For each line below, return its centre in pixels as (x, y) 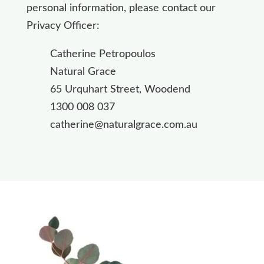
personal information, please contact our (121, 8)
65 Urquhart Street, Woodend (120, 89)
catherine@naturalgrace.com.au (123, 125)
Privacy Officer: (63, 26)
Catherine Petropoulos (103, 54)
